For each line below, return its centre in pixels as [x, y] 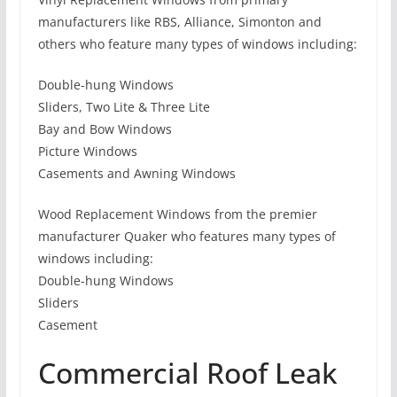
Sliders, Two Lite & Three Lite [124, 107]
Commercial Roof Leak [187, 373]
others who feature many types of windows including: [197, 44]
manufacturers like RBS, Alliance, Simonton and [179, 22]
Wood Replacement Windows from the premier [177, 214]
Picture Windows [87, 152]
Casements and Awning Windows [136, 174]
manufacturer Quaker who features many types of [187, 237]
